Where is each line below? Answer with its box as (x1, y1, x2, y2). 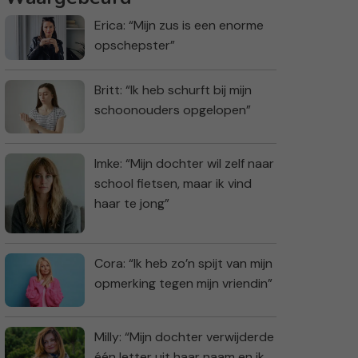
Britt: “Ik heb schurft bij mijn (94, 82, 252, 99)
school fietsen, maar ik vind (94, 175, 252, 193)
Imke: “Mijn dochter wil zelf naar (94, 155, 274, 173)
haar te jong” (94, 195, 169, 213)
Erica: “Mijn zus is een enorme (94, 17, 264, 34)
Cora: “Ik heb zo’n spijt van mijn (94, 255, 272, 272)
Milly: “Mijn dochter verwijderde (94, 328, 274, 345)
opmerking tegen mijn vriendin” (94, 275, 272, 292)
